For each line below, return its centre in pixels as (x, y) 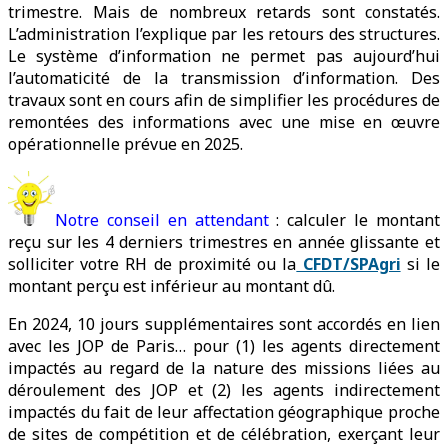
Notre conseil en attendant (162, 220)
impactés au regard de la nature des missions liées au (224, 368)
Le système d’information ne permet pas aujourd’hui (224, 56)
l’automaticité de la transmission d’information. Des (224, 78)
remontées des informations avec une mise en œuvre (224, 122)
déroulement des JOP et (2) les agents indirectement (224, 390)
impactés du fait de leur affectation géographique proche (224, 412)
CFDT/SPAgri (348, 264)
